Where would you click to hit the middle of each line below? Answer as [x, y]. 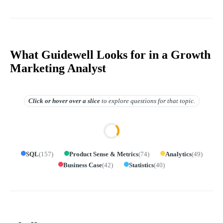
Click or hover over [55, 101]
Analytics [178, 154]
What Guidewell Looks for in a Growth [110, 55]
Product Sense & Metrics [104, 154]
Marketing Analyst [58, 68]
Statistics [141, 165]
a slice [90, 101]
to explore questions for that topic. [148, 101]
